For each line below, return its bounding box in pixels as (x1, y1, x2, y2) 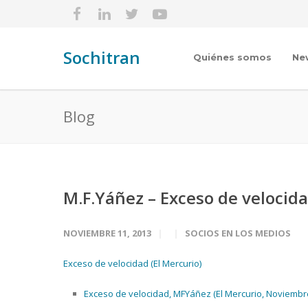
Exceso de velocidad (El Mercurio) (63, 257, 201, 269)
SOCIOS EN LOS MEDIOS (185, 227, 291, 239)
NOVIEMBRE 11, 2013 (63, 227, 151, 239)
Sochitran (63, 46, 140, 69)
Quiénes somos (193, 52, 272, 63)
